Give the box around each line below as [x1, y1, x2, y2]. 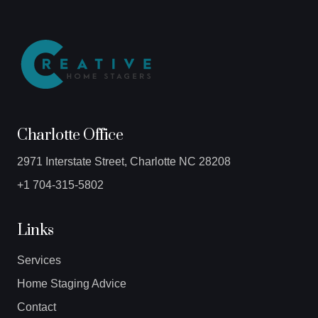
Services [17, 254, 61, 266]
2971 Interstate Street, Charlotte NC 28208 [17, 155, 231, 168]
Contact [17, 301, 56, 313]
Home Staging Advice [17, 278, 126, 290]
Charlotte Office [17, 126, 124, 145]
